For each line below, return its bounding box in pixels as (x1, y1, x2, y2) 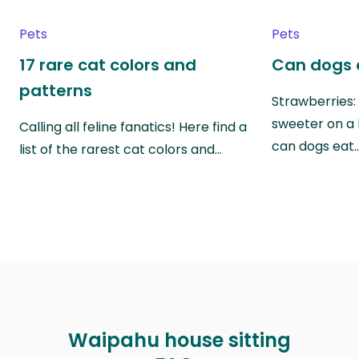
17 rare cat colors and (19, 53, 196, 76)
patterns (19, 79, 92, 102)
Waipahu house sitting (68, 326, 291, 353)
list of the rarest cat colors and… (19, 139, 222, 159)
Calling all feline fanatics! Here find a (19, 117, 247, 136)
